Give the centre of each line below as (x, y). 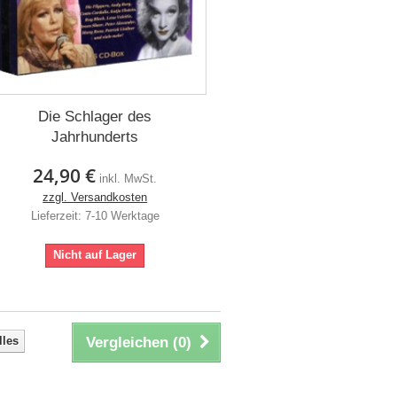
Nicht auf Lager (95, 254)
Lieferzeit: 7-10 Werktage (95, 215)
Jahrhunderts (95, 136)
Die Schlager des (95, 116)
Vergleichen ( (132, 342)
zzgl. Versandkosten (95, 197)
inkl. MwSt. (128, 178)
